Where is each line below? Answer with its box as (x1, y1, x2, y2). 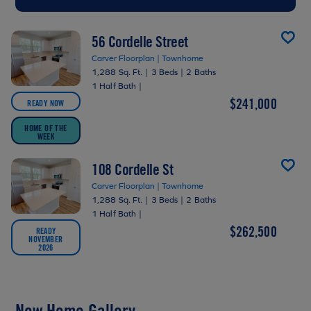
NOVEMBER (28, 233, 63, 244)
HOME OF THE (24, 121, 67, 133)
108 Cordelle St (92, 160, 174, 178)
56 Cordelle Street (92, 32, 188, 51)
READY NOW (27, 96, 65, 108)
